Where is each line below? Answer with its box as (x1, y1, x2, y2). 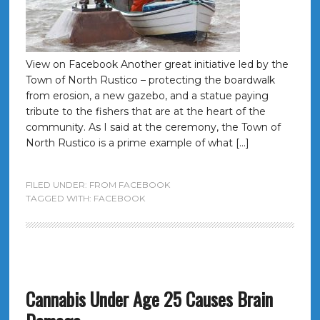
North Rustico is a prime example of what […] (25, 136, 249, 149)
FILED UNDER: (25, 179, 89, 190)
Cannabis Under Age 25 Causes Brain (25, 285, 273, 313)
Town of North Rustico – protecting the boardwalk (25, 74, 275, 86)
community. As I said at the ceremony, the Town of (25, 121, 281, 134)
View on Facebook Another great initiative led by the (25, 58, 289, 71)
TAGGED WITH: (25, 193, 94, 204)
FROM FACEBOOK (89, 179, 170, 190)
